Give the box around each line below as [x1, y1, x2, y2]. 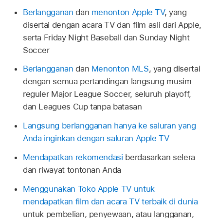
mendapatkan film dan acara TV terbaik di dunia [22, 196, 198, 206]
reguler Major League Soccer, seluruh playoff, [22, 89, 191, 99]
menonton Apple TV [91, 7, 164, 17]
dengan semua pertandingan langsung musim [22, 76, 192, 87]
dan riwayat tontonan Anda [22, 164, 121, 175]
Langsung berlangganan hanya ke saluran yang [22, 121, 196, 131]
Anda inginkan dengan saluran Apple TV [22, 133, 169, 144]
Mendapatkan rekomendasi [22, 152, 123, 162]
